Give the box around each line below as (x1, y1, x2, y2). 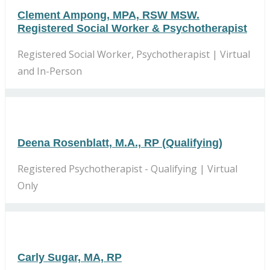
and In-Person (17, 64, 82, 78)
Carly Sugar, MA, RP (17, 251, 122, 263)
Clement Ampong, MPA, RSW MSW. (17, 8, 199, 21)
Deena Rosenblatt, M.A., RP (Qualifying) (17, 136, 222, 149)
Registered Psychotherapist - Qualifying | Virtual (17, 162, 237, 175)
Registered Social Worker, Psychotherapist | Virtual (17, 47, 250, 61)
